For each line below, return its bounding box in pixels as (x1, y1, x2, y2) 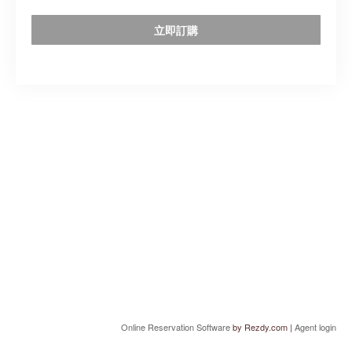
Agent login (295, 321, 336, 333)
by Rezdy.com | (230, 321, 295, 333)
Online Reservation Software (121, 321, 230, 333)
